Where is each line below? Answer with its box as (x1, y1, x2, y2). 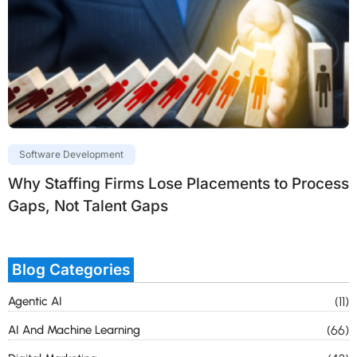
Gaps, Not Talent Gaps (8, 197, 168, 216)
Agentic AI (8, 294, 62, 309)
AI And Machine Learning (8, 323, 140, 338)
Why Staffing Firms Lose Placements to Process (8, 175, 349, 194)
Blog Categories (12, 261, 130, 280)
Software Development (19, 148, 124, 161)
